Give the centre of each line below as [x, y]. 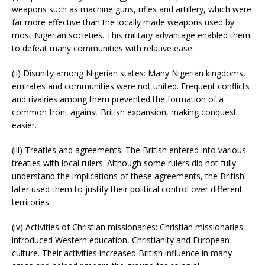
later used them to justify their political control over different [127, 189]
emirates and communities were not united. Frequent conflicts [131, 86]
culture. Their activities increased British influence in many [122, 253]
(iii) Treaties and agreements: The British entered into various [129, 150]
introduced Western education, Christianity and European [121, 240]
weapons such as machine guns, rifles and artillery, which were [132, 9]
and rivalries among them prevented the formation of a [118, 99]
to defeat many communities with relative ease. [103, 48]
